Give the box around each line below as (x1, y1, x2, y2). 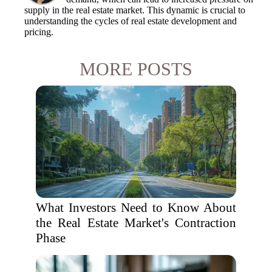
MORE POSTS (80, 59, 192, 79)
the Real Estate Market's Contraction (36, 216, 236, 230)
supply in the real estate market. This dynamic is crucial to (24, 5, 245, 15)
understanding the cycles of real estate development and (24, 16, 237, 26)
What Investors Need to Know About (36, 200, 236, 215)
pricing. (24, 27, 53, 37)
